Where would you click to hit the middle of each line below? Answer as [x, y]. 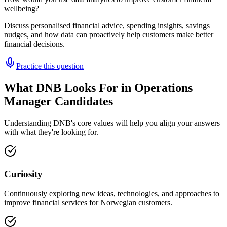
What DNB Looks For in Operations [98, 88]
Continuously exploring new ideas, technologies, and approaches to [112, 194]
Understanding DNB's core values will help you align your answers [112, 123]
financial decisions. [34, 44]
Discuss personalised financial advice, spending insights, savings [107, 26]
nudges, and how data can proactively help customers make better [109, 35]
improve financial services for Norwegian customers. [88, 203]
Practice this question [50, 66]
